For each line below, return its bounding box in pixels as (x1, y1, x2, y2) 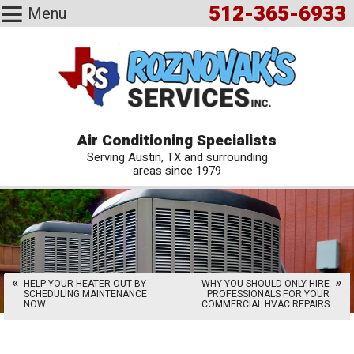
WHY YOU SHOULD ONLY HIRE (201, 277, 330, 291)
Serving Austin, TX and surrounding (86, 149, 268, 166)
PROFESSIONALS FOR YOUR (207, 287, 330, 301)
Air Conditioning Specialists (77, 130, 277, 152)
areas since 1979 (133, 162, 221, 179)
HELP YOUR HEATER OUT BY (24, 277, 146, 291)
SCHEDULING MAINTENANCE (24, 287, 147, 301)
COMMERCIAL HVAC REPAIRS (201, 297, 330, 311)
